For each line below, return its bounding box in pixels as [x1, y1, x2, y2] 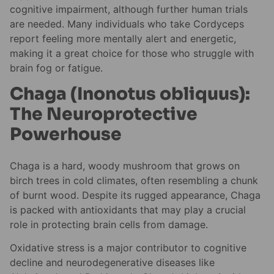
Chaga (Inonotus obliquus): [10, 83, 250, 105]
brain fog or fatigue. [10, 61, 103, 74]
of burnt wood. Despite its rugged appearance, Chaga [10, 188, 261, 201]
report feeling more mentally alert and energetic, [10, 32, 236, 45]
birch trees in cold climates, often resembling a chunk [10, 174, 258, 187]
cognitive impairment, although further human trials [10, 2, 248, 15]
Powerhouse [10, 124, 122, 146]
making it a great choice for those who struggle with [10, 46, 254, 59]
